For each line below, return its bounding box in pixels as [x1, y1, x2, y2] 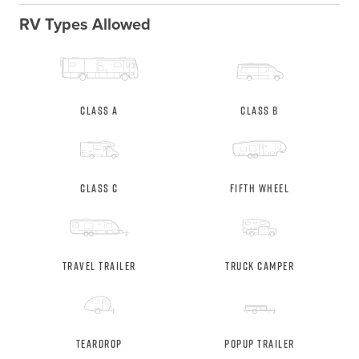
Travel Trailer [62, 258, 136, 274]
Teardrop [75, 336, 123, 352]
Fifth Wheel [229, 180, 290, 196]
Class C [80, 180, 119, 196]
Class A [80, 103, 119, 119]
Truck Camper [225, 258, 294, 274]
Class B [240, 103, 279, 119]
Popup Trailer [224, 336, 295, 352]
